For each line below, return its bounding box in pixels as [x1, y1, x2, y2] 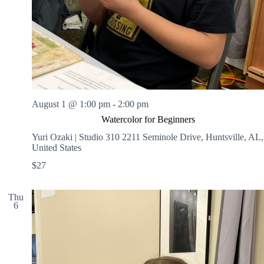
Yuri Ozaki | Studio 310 [32, 131, 122, 142]
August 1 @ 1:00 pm [32, 98, 110, 109]
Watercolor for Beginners [101, 114, 195, 124]
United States [32, 142, 81, 153]
